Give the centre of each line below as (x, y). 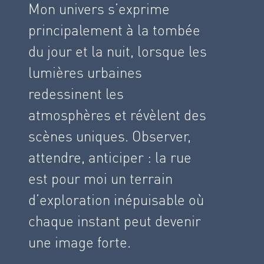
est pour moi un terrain (100, 179)
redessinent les (76, 94)
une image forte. (80, 242)
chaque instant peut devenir (115, 221)
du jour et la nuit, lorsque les (118, 51)
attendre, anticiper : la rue (110, 157)
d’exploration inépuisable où (116, 200)
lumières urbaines (85, 72)
